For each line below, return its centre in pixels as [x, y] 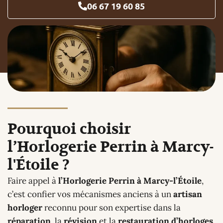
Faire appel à [33, 180]
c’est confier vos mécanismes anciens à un [90, 194]
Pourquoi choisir [69, 129]
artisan [188, 194]
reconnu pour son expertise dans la [111, 207]
